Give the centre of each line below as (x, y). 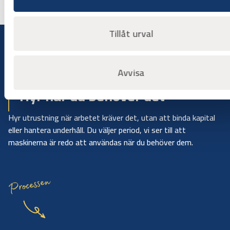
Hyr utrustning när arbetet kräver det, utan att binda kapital (112, 117)
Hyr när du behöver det (92, 96)
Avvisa (131, 73)
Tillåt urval (131, 34)
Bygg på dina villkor (50, 83)
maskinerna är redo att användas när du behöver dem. (101, 142)
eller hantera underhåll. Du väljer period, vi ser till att (97, 130)
